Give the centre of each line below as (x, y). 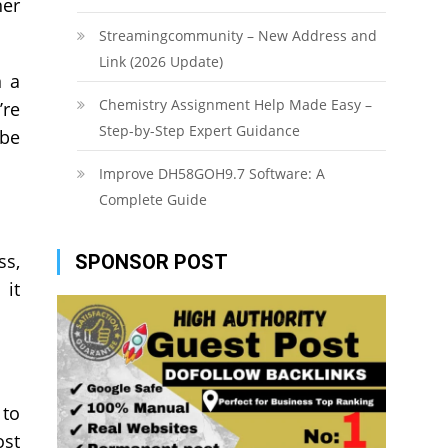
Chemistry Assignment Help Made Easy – (235, 104)
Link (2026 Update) (160, 61)
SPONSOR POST (151, 262)
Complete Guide (152, 199)
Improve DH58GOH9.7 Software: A (211, 173)
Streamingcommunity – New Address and (237, 35)
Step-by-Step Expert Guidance (199, 130)
